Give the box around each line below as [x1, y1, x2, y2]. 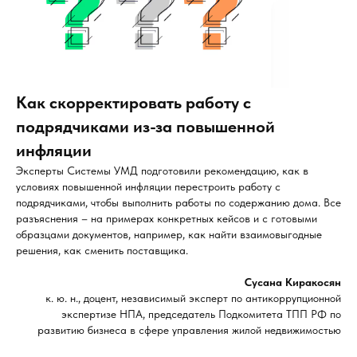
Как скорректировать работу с [16, 92, 251, 112]
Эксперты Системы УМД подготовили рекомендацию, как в [16, 164, 308, 177]
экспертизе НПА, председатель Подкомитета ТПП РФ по [61, 308, 341, 320]
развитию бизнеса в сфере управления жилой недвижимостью [37, 324, 341, 336]
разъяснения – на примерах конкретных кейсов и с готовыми [16, 212, 317, 225]
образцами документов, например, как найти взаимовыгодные [16, 228, 322, 241]
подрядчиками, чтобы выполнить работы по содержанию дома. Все [16, 196, 341, 209]
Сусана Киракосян [245, 276, 341, 288]
